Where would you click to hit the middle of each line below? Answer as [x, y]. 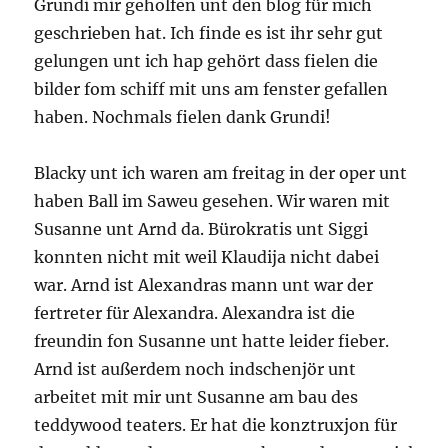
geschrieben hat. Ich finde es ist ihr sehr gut [209, 33]
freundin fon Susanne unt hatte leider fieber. [212, 341]
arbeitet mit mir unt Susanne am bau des [196, 397]
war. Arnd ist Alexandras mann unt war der [204, 285]
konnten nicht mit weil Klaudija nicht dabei [207, 257]
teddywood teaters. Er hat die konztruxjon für [216, 425]
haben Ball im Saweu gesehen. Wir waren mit [212, 201]
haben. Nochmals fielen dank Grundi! [183, 117]
